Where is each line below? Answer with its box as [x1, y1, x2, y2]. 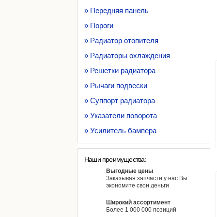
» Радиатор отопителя [84, 36, 158, 45]
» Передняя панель [84, 6, 149, 15]
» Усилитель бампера [84, 126, 156, 135]
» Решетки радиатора [84, 66, 155, 75]
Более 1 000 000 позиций [106, 206, 176, 213]
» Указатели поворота [84, 111, 157, 120]
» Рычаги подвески [84, 81, 147, 90]
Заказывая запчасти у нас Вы [106, 175, 187, 182]
